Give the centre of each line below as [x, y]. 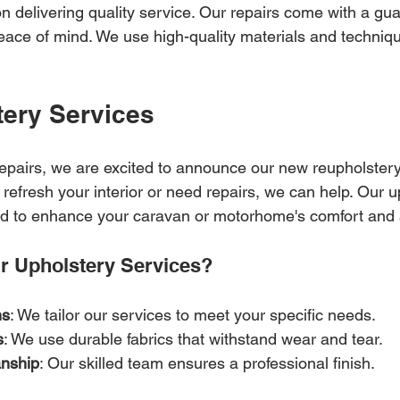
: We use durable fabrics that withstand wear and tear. [193, 339]
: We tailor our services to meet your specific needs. [193, 315]
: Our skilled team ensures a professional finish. [207, 363]
